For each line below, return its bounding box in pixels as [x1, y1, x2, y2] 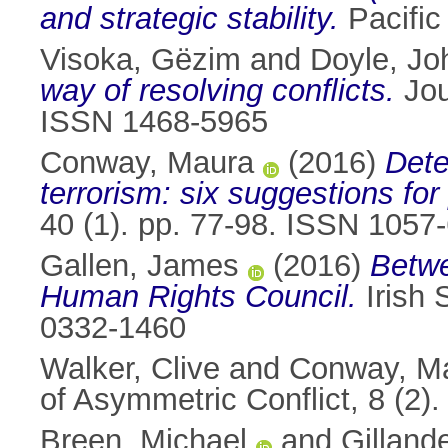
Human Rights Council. [40, 279, 357, 315]
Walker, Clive [40, 351, 220, 387]
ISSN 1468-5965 [40, 104, 268, 140]
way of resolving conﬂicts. [40, 73, 395, 109]
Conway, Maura [40, 145, 254, 181]
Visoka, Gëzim [40, 42, 241, 78]
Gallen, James [40, 248, 239, 284]
